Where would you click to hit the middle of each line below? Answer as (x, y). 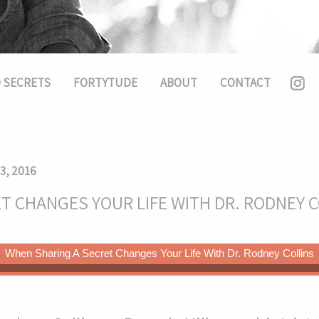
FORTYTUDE (105, 83)
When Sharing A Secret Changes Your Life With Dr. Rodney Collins (159, 253)
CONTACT (245, 83)
